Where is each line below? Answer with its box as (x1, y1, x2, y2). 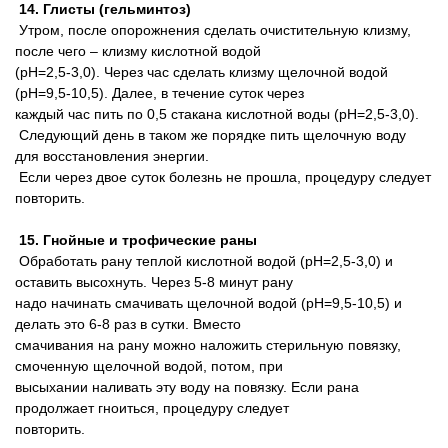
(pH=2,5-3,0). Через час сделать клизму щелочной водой (15, 64, 388, 80)
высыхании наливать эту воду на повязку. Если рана (15, 379, 359, 395)
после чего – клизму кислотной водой (15, 43, 261, 59)
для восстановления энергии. (15, 148, 209, 164)
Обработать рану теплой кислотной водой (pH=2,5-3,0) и (15, 253, 393, 269)
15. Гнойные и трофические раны (15, 232, 257, 248)
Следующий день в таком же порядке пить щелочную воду (15, 127, 406, 143)
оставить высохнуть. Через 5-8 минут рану (15, 274, 293, 290)
